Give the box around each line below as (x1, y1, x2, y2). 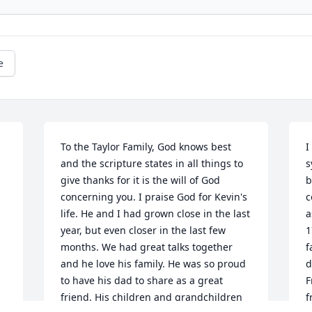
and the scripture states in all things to (61, 157, 244, 171)
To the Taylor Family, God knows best (61, 140, 232, 154)
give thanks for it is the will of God (61, 173, 221, 187)
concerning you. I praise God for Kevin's (61, 190, 248, 204)
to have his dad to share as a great (61, 274, 224, 288)
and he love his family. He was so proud (61, 257, 247, 271)
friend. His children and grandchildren (61, 290, 243, 304)
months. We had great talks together (61, 240, 233, 254)
